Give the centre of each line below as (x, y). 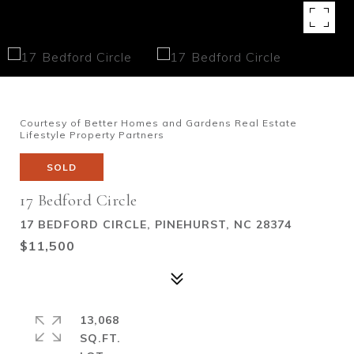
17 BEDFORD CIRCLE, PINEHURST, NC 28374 (156, 224)
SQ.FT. (100, 338)
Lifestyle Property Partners (92, 135)
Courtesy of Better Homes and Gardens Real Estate (158, 123)
